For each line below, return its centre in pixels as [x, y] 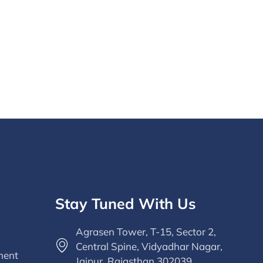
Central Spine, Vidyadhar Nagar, [149, 246]
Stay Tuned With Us [125, 203]
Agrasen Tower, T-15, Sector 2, [146, 231]
